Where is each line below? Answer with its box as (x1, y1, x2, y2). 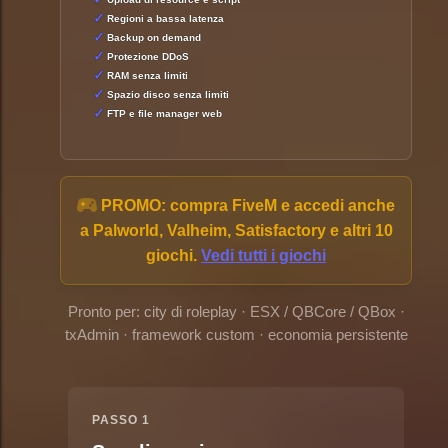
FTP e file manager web (106, 107, 222, 119)
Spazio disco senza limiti (106, 88, 229, 100)
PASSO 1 (92, 413, 150, 428)
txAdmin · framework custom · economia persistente (64, 327, 408, 344)
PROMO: (101, 197, 166, 215)
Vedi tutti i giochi (201, 247, 326, 265)
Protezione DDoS (106, 50, 189, 62)
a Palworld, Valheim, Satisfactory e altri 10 (79, 222, 393, 240)
